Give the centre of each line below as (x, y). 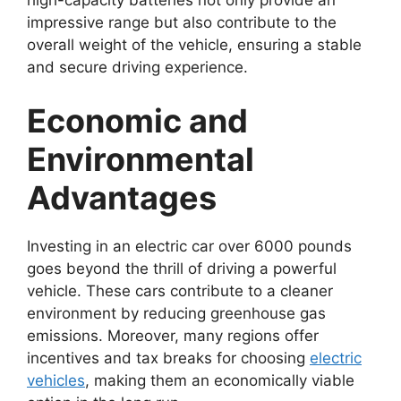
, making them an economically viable (220, 380)
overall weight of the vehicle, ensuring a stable (194, 45)
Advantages (122, 197)
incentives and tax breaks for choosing (168, 358)
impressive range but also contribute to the (182, 22)
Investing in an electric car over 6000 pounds (189, 246)
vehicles (56, 380)
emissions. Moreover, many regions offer (173, 335)
